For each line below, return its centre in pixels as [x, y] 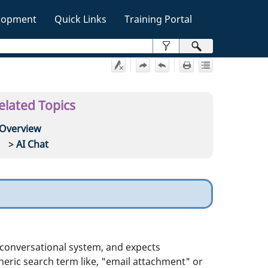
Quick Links [80, 19]
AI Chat [33, 144]
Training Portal [158, 19]
